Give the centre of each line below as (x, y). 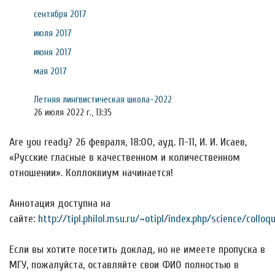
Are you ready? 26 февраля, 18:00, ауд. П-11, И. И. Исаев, (128, 142)
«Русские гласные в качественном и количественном (125, 157)
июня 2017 (53, 52)
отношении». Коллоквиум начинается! (91, 173)
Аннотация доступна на (60, 203)
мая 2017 (50, 71)
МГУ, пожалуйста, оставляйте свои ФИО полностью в (124, 265)
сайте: (24, 219)
